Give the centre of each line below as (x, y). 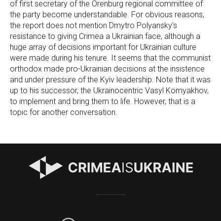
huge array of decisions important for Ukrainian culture (103, 47)
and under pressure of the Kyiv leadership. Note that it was (110, 80)
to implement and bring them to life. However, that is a (103, 101)
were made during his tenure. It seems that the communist (110, 58)
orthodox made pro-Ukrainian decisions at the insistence (107, 69)
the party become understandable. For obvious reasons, (107, 15)
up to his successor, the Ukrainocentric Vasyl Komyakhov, (109, 91)
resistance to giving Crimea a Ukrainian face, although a (105, 36)
